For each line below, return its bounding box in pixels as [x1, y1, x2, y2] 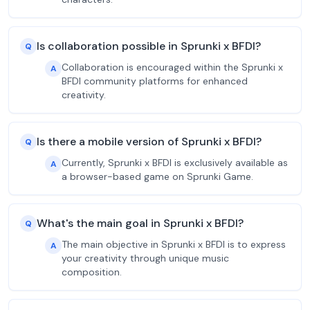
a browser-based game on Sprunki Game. [62, 170, 253, 183]
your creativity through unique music [62, 252, 229, 264]
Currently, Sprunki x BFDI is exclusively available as [62, 156, 288, 169]
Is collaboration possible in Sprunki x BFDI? [37, 39, 261, 53]
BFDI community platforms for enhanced [62, 75, 248, 87]
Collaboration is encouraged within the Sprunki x [62, 61, 283, 73]
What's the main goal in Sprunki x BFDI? [37, 216, 244, 230]
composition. [62, 266, 122, 278]
